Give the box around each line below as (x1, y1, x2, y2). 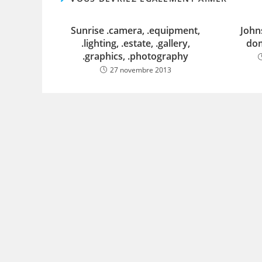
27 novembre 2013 (109, 65, 171, 75)
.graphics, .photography (82, 50, 189, 63)
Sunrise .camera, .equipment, (71, 24, 201, 37)
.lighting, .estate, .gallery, (81, 37, 190, 50)
